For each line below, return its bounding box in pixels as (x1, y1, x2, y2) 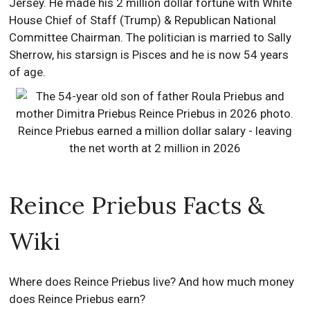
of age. (9, 65, 46, 79)
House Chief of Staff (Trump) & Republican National (9, 13, 277, 27)
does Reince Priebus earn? (9, 292, 146, 306)
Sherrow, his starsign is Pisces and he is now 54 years (9, 48, 289, 62)
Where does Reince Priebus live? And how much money (9, 275, 295, 289)
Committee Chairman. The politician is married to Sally (9, 30, 292, 44)
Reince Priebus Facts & (9, 190, 265, 221)
